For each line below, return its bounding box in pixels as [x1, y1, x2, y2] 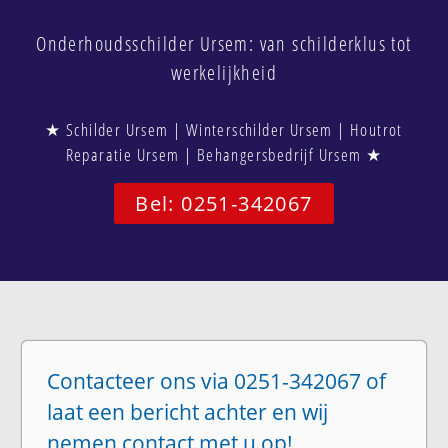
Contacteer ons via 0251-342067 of [47, 366, 387, 395]
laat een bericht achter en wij [47, 397, 329, 426]
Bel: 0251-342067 [135, 189, 313, 217]
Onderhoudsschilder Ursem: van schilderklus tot [36, 29, 412, 57]
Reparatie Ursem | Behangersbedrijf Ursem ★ [65, 142, 383, 166]
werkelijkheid [170, 58, 278, 86]
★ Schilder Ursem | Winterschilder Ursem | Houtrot [45, 117, 403, 141]
